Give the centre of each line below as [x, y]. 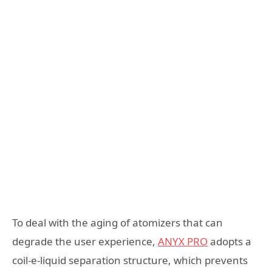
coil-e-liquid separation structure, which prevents [130, 260]
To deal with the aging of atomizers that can [117, 222]
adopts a [229, 241]
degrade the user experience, [85, 241]
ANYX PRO [183, 241]
